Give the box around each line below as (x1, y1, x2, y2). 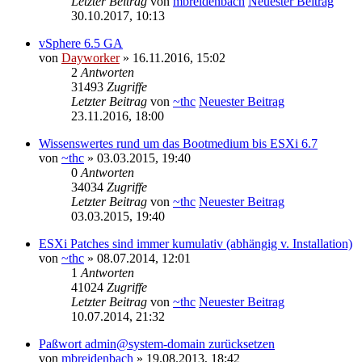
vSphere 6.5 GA (39, 36, 123, 51)
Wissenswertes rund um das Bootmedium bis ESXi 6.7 (39, 137, 318, 151)
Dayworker (61, 51, 120, 65)
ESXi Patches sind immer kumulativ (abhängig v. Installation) (39, 237, 352, 251)
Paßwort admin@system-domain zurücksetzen (39, 337, 275, 351)
